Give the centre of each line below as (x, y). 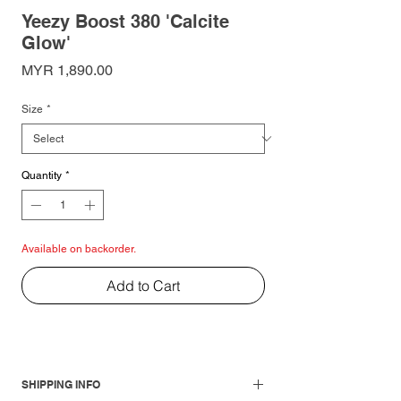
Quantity (42, 175)
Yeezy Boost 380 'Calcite (125, 21)
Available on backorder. (79, 248)
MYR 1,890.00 (67, 70)
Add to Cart (143, 285)
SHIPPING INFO (61, 384)
